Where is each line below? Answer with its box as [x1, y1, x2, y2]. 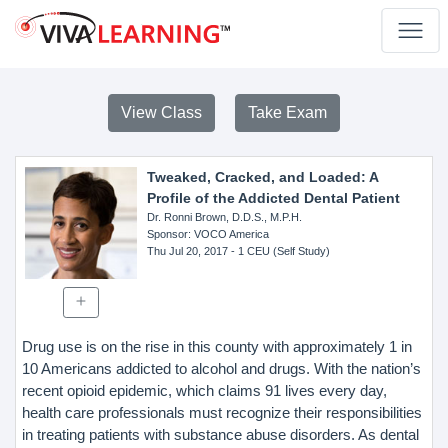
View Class [121, 104, 202, 121]
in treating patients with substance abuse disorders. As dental [22, 425, 419, 443]
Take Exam [248, 104, 327, 121]
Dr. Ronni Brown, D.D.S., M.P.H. [146, 211, 302, 223]
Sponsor [146, 228, 188, 240]
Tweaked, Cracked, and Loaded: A [146, 169, 378, 185]
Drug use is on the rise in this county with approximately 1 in [22, 337, 412, 355]
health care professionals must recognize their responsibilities [22, 403, 422, 421]
